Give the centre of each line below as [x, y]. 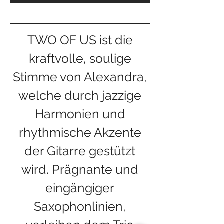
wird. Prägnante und [80, 169]
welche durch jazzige [80, 95]
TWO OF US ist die [80, 40]
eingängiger [80, 188]
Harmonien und [80, 114]
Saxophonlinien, [80, 206]
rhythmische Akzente [80, 132]
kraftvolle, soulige [80, 58]
